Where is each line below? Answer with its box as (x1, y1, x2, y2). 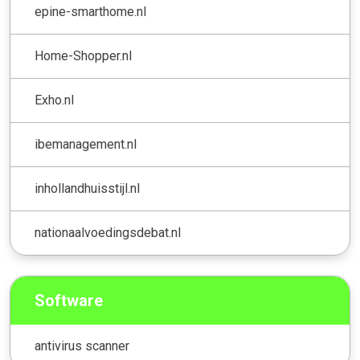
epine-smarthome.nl (35, 4, 146, 19)
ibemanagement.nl (35, 137, 137, 152)
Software (35, 291, 103, 310)
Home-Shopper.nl (35, 48, 132, 63)
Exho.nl (35, 92, 74, 108)
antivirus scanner (35, 338, 129, 354)
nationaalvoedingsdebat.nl (35, 225, 181, 240)
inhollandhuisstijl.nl (35, 181, 140, 196)
